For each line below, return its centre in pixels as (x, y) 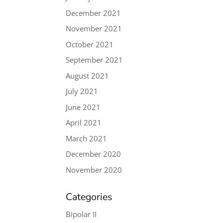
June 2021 (83, 107)
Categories (89, 197)
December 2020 (94, 154)
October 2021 (90, 44)
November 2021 (94, 28)
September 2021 (95, 60)
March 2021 (87, 138)
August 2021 (88, 75)
